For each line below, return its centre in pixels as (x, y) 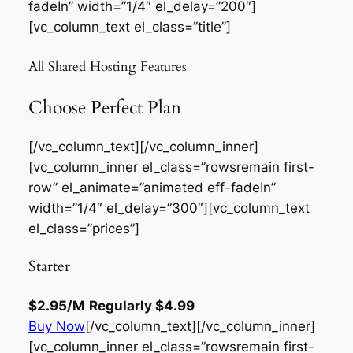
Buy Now (56, 326)
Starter (49, 266)
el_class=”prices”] (84, 229)
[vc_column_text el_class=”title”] (129, 26)
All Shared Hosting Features (107, 66)
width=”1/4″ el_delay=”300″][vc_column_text (169, 208)
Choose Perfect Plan (104, 107)
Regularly (122, 305)
